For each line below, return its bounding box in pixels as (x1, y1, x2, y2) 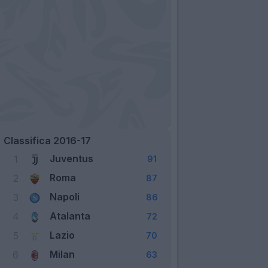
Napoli (50, 190, 80, 203)
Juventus (50, 152, 93, 165)
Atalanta (50, 209, 90, 222)
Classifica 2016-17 (4, 134, 91, 147)
